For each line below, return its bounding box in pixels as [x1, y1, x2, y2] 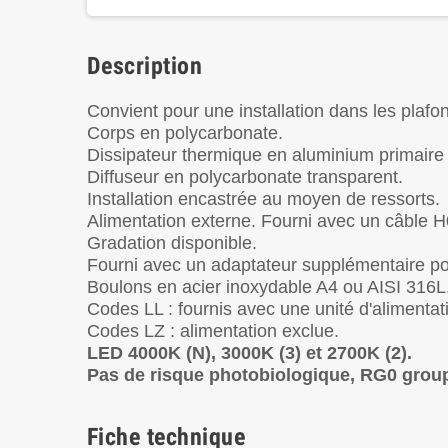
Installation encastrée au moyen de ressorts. [87, 187, 440, 209]
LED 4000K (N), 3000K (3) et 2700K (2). [87, 341, 417, 363]
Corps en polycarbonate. [87, 121, 283, 143]
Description [87, 51, 203, 80]
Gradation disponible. [87, 231, 257, 253]
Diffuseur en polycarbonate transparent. [87, 165, 403, 187]
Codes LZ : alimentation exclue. [87, 319, 339, 341]
